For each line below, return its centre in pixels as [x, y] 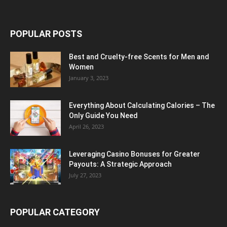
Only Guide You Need [103, 115]
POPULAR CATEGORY [55, 212]
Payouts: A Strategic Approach [120, 164]
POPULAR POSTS [46, 33]
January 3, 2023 [89, 78]
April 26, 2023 [86, 126]
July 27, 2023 [85, 175]
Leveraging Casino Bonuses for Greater [135, 154]
